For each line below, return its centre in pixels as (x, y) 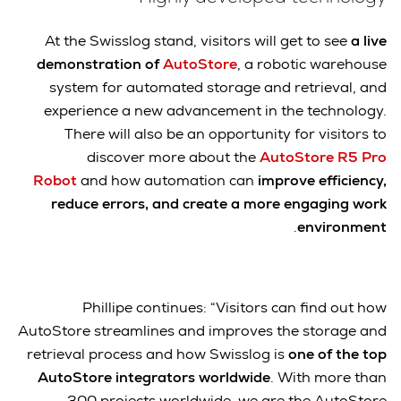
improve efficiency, (322, 180)
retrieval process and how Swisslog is (156, 354)
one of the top (336, 354)
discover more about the (173, 157)
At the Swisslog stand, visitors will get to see (198, 41)
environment (342, 227)
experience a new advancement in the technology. (215, 111)
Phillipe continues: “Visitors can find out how (235, 307)
